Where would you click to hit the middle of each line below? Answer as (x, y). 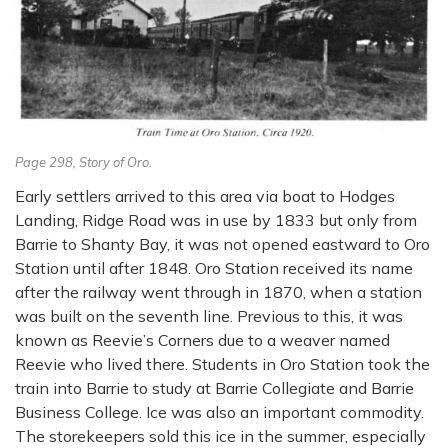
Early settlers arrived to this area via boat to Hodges (205, 196)
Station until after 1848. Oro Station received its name (214, 268)
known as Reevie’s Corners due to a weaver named (202, 340)
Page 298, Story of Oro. (83, 162)
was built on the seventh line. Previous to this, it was (209, 316)
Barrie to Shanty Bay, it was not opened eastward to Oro (222, 244)
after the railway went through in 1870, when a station (218, 292)
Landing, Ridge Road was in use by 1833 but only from (216, 220)
